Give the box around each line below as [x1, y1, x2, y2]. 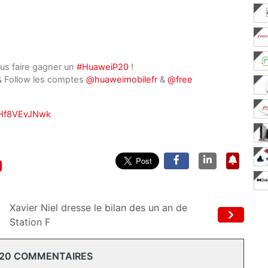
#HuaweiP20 [77, 62, 129, 73]
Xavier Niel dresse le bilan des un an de [10, 202, 187, 214]
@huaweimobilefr [86, 74, 157, 86]
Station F [10, 216, 50, 229]
